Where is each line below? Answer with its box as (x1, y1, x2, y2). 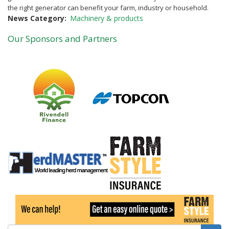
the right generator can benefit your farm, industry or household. (8, 3, 209, 12)
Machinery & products (70, 13, 143, 23)
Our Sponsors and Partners (8, 32, 117, 44)
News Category (8, 13, 64, 23)
